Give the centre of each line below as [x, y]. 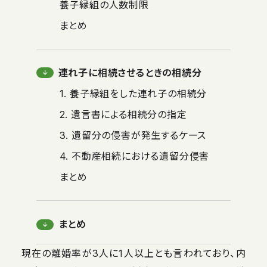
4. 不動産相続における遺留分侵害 [134, 156]
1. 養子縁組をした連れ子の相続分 [133, 93]
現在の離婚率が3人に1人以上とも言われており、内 [133, 253]
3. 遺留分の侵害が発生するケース [133, 135]
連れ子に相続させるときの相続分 [130, 72]
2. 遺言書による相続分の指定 [123, 114]
